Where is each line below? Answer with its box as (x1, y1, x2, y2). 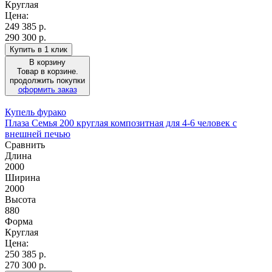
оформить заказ (18, 84, 77, 94)
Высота (5, 194, 36, 205)
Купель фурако (5, 106, 66, 117)
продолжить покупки (10, 75, 85, 85)
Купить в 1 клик (10, 44, 67, 54)
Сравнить (5, 139, 45, 150)
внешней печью (5, 128, 70, 139)
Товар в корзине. (16, 66, 78, 76)
